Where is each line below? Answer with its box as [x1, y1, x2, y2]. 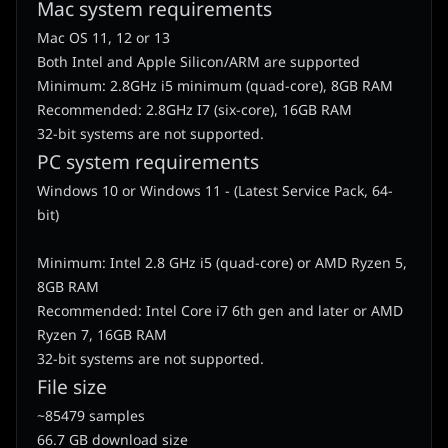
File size [37, 374, 107, 404]
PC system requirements [37, 149, 259, 179]
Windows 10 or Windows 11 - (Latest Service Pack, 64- [37, 181, 393, 203]
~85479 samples [37, 406, 145, 428]
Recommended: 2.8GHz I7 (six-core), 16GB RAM [37, 100, 352, 122]
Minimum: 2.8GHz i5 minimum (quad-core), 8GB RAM [37, 76, 393, 98]
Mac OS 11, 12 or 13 [37, 28, 174, 50]
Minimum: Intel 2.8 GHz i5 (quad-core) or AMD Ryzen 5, [37, 253, 407, 275]
